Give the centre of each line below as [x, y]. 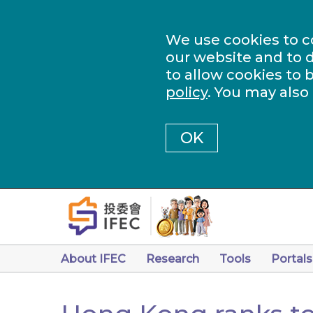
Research [173, 259]
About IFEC [93, 259]
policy [187, 92]
